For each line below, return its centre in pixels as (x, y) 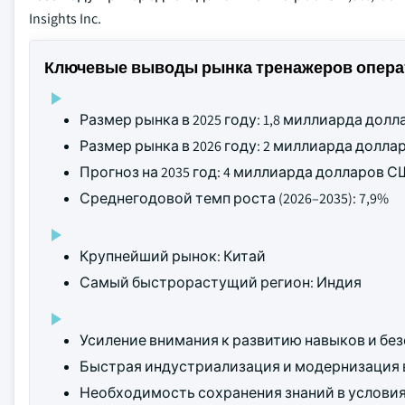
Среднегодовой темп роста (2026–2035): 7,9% (234, 198)
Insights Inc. (65, 19)
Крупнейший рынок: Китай (173, 256)
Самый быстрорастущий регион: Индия (221, 283)
